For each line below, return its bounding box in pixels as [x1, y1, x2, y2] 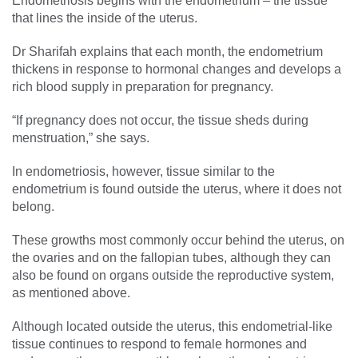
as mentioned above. [12, 285, 130, 300]
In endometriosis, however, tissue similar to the [12, 164, 275, 178]
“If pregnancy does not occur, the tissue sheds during [12, 113, 308, 127]
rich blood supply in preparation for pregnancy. [12, 79, 273, 93]
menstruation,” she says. [12, 130, 149, 145]
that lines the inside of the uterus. [12, 10, 197, 25]
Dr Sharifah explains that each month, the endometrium [12, 44, 323, 58]
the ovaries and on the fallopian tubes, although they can [12, 250, 331, 265]
